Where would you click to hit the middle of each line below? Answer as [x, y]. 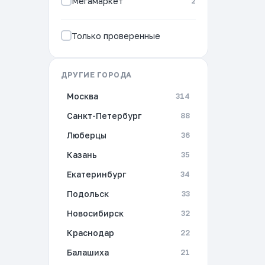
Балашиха [88, 252]
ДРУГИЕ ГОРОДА [96, 75]
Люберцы [87, 135]
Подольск [88, 194]
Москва [83, 96]
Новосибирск [95, 213]
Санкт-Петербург [104, 116]
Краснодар [91, 233]
